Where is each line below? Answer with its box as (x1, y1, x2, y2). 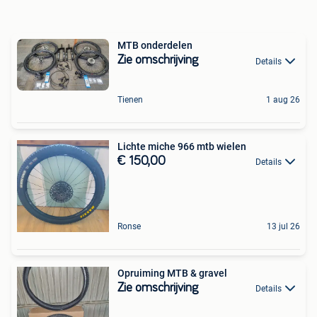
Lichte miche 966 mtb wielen (117, 140, 246, 152)
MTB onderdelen (117, 40, 192, 52)
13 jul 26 (267, 221, 300, 231)
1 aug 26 (266, 94, 300, 105)
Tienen (117, 94, 143, 105)
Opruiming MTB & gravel (117, 267, 227, 279)
